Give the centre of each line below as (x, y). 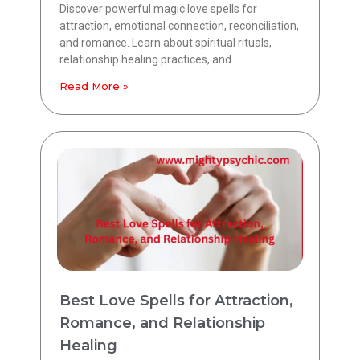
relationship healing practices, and (145, 59)
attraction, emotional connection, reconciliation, (179, 25)
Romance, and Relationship (162, 323)
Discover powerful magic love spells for (158, 8)
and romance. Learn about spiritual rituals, (166, 42)
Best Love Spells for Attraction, (176, 300)
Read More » (94, 86)
